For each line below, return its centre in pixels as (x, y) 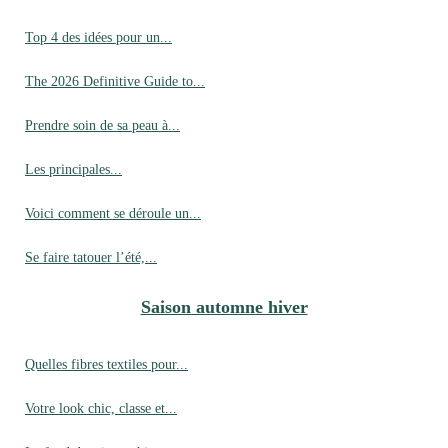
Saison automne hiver (224, 306)
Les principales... (73, 168)
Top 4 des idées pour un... (98, 36)
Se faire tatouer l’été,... (91, 256)
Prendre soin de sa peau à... (102, 124)
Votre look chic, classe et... (101, 407)
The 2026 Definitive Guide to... (115, 80)
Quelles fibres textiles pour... (106, 363)
